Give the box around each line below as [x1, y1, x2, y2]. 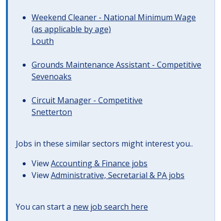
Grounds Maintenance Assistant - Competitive [32, 59, 201, 70]
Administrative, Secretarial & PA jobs [51, 170, 184, 181]
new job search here [73, 201, 148, 212]
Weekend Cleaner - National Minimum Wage [32, 12, 196, 23]
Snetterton [32, 107, 72, 117]
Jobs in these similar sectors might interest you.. [16, 138, 193, 149]
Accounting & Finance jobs [51, 158, 147, 169]
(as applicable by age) [32, 24, 111, 35]
